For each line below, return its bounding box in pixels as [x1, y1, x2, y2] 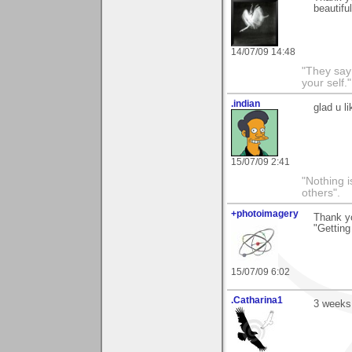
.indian [231, 98, 260, 110]
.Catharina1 [231, 295, 283, 306]
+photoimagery [231, 208, 299, 220]
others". [302, 187, 340, 200]
